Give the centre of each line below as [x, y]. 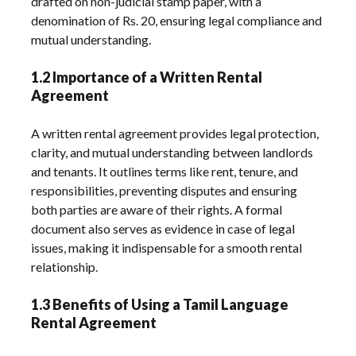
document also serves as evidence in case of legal [163, 228]
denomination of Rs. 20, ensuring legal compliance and [177, 20]
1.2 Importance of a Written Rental [147, 77]
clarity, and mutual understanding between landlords [172, 152]
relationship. [65, 266]
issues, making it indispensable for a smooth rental [167, 247]
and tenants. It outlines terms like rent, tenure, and [165, 171]
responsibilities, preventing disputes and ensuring [164, 190]
